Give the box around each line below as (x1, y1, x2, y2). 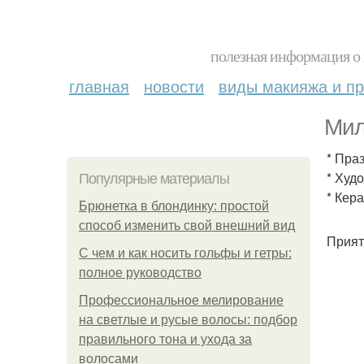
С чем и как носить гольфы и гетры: (79, 246, 292, 260)
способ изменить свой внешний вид (79, 219, 295, 232)
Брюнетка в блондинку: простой (79, 199, 269, 213)
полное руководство (79, 266, 201, 279)
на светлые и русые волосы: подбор (79, 313, 297, 327)
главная (69, 74, 129, 97)
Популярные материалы (79, 171, 229, 187)
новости (144, 74, 204, 97)
